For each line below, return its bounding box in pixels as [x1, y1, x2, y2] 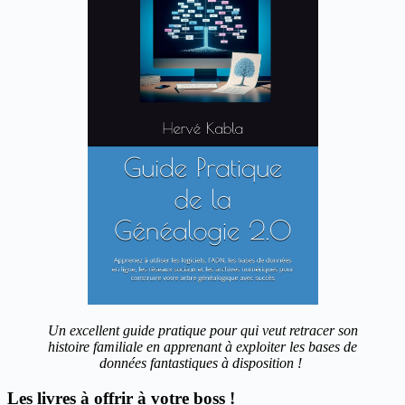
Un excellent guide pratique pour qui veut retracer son [47, 322, 358, 338]
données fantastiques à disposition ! [99, 354, 306, 371]
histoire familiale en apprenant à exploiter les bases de [48, 338, 357, 354]
